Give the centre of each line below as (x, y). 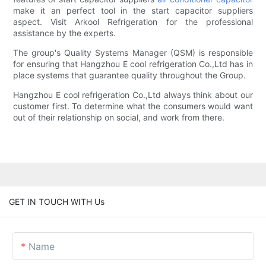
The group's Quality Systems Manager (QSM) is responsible (133, 53)
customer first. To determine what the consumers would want (133, 106)
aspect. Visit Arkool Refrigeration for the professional (133, 22)
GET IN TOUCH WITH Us (57, 201)
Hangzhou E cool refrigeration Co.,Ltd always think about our (133, 95)
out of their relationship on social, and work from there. (119, 118)
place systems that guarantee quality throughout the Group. (130, 75)
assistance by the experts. (65, 33)
